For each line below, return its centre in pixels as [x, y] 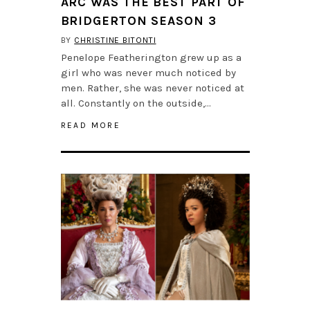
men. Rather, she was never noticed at [152, 88]
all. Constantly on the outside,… [136, 103]
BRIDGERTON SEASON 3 [138, 21]
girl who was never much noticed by [148, 73]
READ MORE [91, 126]
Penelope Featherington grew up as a [151, 58]
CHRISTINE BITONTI [115, 40]
